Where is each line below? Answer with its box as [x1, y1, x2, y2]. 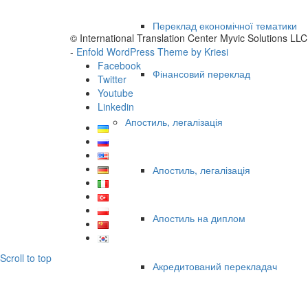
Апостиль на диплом [153, 211, 245, 225]
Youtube [98, 86, 133, 100]
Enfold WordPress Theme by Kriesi [76, 45, 228, 58]
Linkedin [98, 100, 134, 113]
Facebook [98, 58, 141, 72]
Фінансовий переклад [153, 67, 250, 81]
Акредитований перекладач [153, 259, 277, 274]
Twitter [98, 72, 126, 86]
